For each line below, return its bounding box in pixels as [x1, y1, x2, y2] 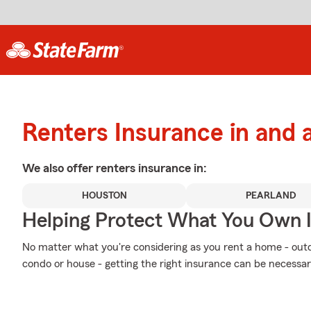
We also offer [22, 162, 96, 174]
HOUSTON [81, 191, 127, 201]
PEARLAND [245, 191, 296, 201]
